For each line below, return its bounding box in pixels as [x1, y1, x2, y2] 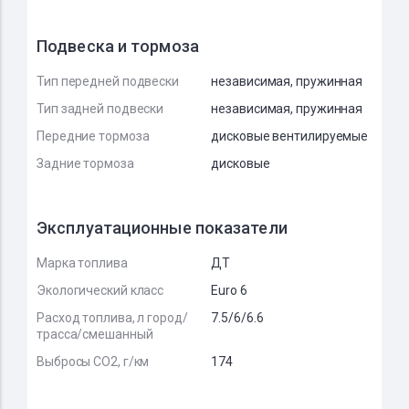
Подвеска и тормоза [37, 37, 199, 56]
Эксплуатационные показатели [37, 218, 288, 237]
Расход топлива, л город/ [37, 310, 188, 325]
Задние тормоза [37, 156, 134, 171]
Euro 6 [211, 283, 247, 298]
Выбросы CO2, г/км [37, 354, 150, 369]
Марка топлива [37, 256, 128, 270]
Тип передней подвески [37, 74, 179, 89]
